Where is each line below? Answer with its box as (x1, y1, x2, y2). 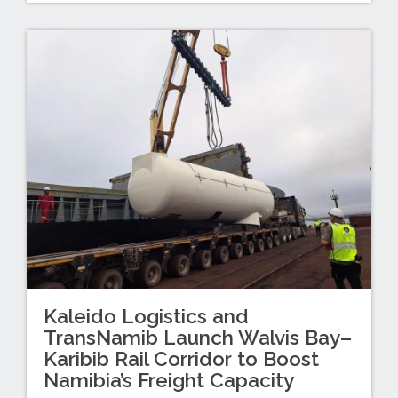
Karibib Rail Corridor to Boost (43, 346, 319, 370)
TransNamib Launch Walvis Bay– (43, 325, 352, 349)
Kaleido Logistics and (43, 304, 249, 328)
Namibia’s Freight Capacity (43, 368, 294, 392)
